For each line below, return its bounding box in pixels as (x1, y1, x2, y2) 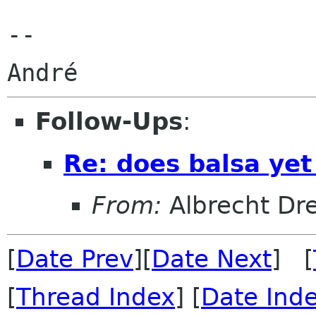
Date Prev (16, 245, 133, 274)
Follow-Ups (35, 107, 183, 135)
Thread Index (16, 283, 175, 312)
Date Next (152, 245, 272, 274)
